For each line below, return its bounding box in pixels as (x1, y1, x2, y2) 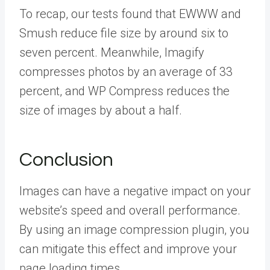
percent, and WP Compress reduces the (19, 83, 230, 98)
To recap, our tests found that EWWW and (19, 6, 241, 21)
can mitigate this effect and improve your (19, 241, 237, 256)
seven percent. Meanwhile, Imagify (19, 45, 204, 60)
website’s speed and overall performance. (19, 202, 240, 218)
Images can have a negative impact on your (19, 183, 251, 198)
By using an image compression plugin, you (19, 222, 250, 237)
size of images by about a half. (19, 102, 182, 118)
